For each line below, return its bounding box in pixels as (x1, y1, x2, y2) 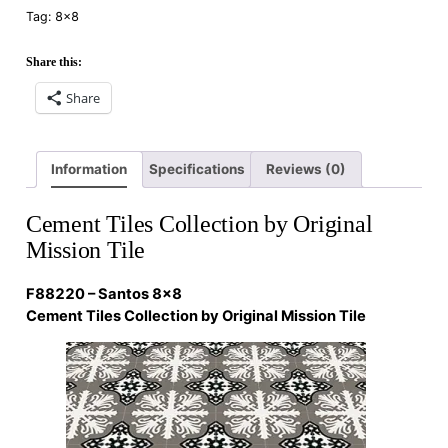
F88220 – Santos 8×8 (25, 285, 182, 304)
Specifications (148, 160, 245, 177)
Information (51, 160, 128, 177)
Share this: (25, 55, 82, 70)
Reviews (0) (265, 160, 346, 177)
